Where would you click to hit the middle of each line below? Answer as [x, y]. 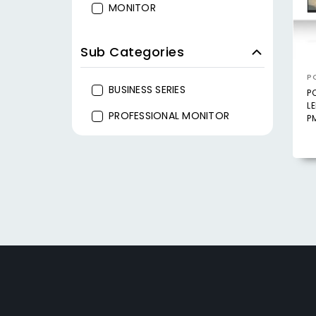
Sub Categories [132, 52]
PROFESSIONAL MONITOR [169, 116]
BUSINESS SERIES [147, 90]
